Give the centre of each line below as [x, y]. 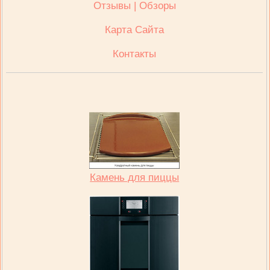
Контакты [135, 54]
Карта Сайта [135, 30]
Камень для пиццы [135, 177]
